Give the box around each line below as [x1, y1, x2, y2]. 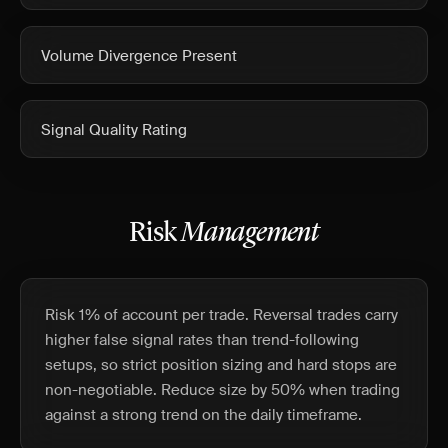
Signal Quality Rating [41, 120, 187, 140]
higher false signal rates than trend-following [45, 330, 359, 350]
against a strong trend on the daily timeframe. [45, 405, 362, 425]
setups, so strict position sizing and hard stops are [45, 355, 397, 375]
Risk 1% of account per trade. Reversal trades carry [45, 305, 398, 325]
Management [180, 220, 320, 248]
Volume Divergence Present [41, 46, 237, 66]
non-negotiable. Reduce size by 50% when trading [45, 380, 400, 400]
